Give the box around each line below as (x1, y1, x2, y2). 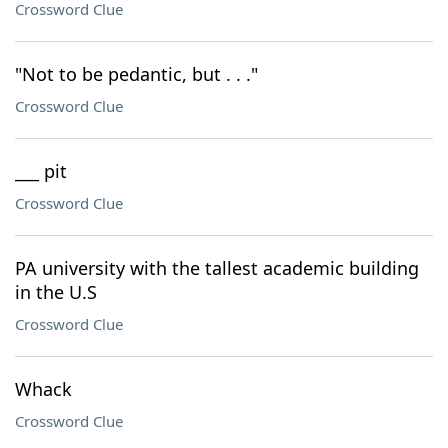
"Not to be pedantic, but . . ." (15, 62, 258, 86)
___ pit (15, 159, 67, 183)
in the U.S (15, 280, 97, 304)
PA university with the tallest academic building (15, 256, 419, 280)
